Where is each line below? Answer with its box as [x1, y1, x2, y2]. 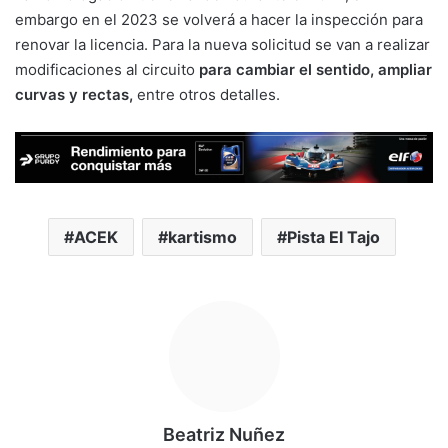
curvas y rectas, [15, 84, 133, 104]
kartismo [167, 227, 237, 248]
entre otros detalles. [133, 84, 280, 104]
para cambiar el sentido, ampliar [199, 59, 432, 79]
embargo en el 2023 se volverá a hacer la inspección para [15, 9, 423, 29]
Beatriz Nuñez [163, 424, 285, 446]
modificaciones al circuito [15, 59, 199, 79]
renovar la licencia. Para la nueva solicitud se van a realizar [15, 34, 430, 54]
